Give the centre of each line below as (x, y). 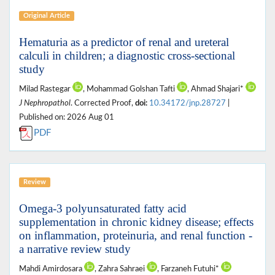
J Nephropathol (45, 103)
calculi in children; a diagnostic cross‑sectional (127, 55)
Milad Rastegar (46, 89)
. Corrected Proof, (103, 103)
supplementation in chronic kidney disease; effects (136, 222)
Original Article (46, 15)
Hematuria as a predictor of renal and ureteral (124, 42)
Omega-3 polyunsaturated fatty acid (103, 208)
